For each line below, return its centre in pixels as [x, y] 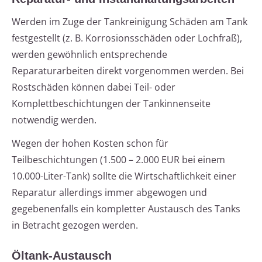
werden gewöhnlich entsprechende [89, 55]
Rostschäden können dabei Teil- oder [94, 87]
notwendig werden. [54, 120]
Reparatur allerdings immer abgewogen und [109, 193]
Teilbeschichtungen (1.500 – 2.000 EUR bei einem [118, 160]
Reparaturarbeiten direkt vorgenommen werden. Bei [128, 71]
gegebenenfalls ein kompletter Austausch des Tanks [126, 209]
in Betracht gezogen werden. [75, 225]
